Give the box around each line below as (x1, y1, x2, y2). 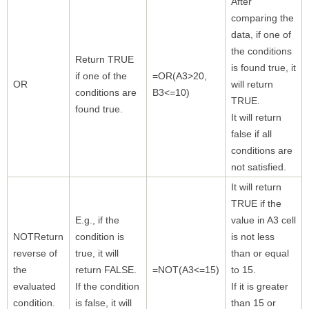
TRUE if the (231, 197, 281, 209)
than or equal (231, 247, 289, 259)
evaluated (13, 280, 56, 292)
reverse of (13, 247, 57, 259)
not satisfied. (231, 161, 286, 172)
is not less (231, 230, 275, 242)
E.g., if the (75, 214, 119, 226)
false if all (231, 128, 272, 139)
